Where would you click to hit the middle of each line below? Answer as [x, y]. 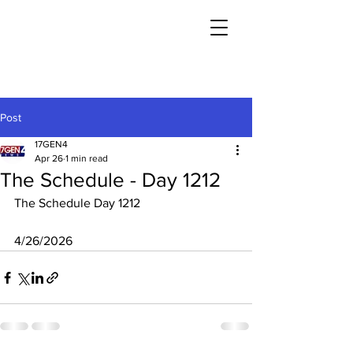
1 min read [87, 158]
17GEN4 [51, 144]
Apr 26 [49, 158]
